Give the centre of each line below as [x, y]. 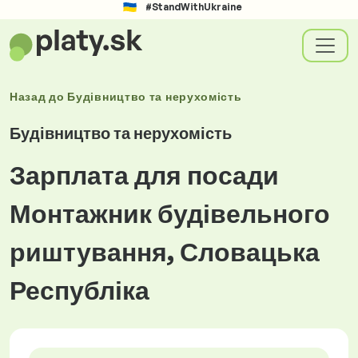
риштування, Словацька [165, 252]
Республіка [80, 290]
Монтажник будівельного [170, 213]
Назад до [39, 96]
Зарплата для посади [144, 175]
